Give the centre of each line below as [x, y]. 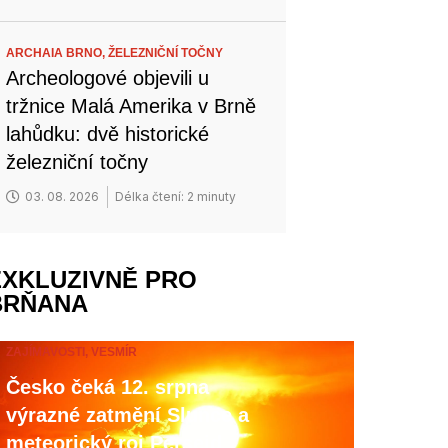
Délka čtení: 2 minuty [176, 196]
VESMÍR [114, 351]
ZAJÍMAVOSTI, [49, 351]
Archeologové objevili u [108, 77]
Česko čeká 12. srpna [108, 386]
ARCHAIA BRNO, [57, 52]
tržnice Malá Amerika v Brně [131, 105]
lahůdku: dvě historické [108, 133]
